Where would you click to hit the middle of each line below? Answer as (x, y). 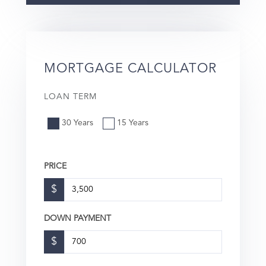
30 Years (77, 123)
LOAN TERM (70, 96)
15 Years (133, 123)
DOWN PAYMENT (77, 218)
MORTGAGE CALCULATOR (130, 69)
